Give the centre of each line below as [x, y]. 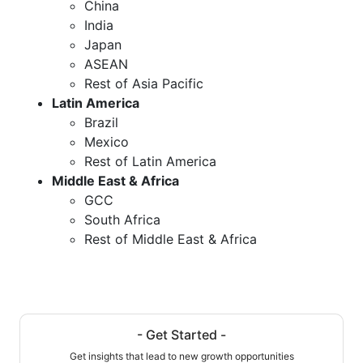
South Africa [122, 219]
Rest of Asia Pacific [144, 83]
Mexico [107, 141]
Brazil [101, 122]
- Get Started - [181, 334]
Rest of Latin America [150, 161]
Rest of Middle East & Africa [171, 239]
